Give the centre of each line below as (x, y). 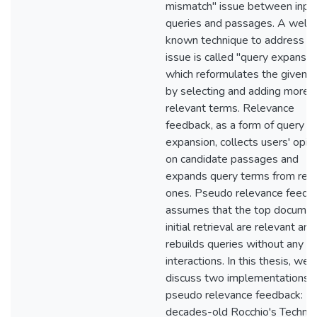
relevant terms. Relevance (230, 108)
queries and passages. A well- (240, 23)
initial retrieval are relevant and (241, 227)
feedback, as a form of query (235, 125)
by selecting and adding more (237, 91)
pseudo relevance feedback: (234, 295)
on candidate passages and (232, 159)
